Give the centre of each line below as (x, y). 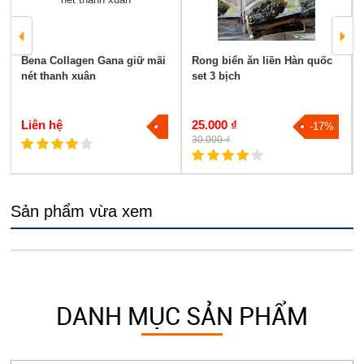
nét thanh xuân (59, 76)
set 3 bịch (217, 76)
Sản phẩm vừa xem (82, 212)
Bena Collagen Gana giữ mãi (94, 61)
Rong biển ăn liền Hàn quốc (262, 61)
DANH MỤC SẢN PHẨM (182, 316)
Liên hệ (42, 125)
